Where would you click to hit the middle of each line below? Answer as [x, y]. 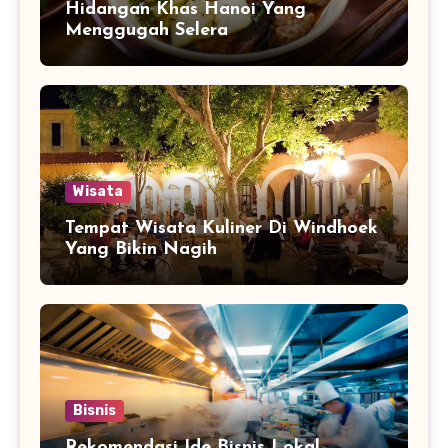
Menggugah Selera [146, 30]
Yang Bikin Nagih [141, 249]
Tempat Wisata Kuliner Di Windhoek [221, 228]
